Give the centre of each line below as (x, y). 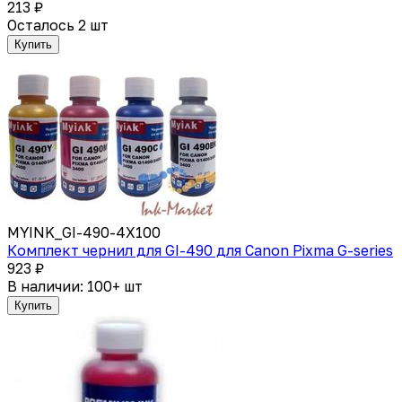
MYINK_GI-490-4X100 (84, 232)
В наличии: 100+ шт (75, 286)
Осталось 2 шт (58, 25)
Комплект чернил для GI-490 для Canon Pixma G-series (200, 250)
